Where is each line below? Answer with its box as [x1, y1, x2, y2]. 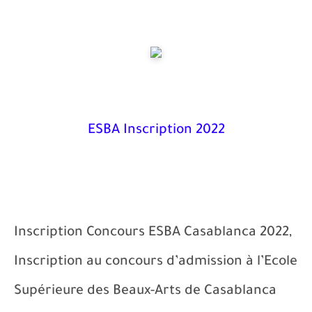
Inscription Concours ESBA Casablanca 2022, [14, 226, 292, 241]
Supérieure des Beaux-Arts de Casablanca [14, 284, 276, 299]
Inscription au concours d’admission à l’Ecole [14, 255, 297, 270]
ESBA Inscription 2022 [87, 123, 225, 139]
